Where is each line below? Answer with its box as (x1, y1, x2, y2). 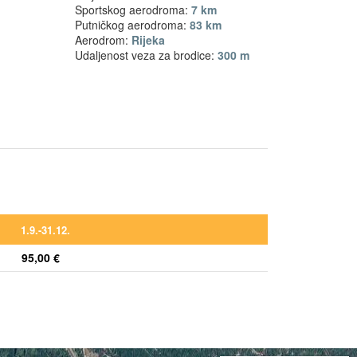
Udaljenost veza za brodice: (75, 46, 218, 63)
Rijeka (131, 31, 166, 48)
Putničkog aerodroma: (75, 16, 190, 33)
